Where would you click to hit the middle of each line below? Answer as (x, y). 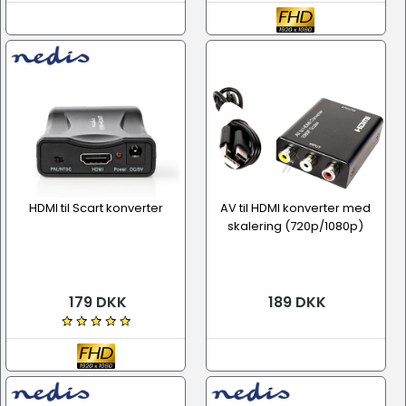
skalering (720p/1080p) (295, 226)
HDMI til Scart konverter (96, 208)
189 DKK (295, 302)
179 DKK (96, 302)
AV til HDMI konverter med (295, 208)
